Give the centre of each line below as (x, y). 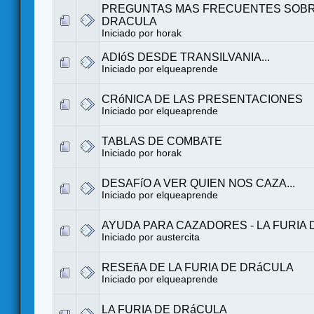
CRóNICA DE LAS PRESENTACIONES (202, 99)
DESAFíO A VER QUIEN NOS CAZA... (198, 183)
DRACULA (129, 21)
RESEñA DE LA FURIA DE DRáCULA (198, 267)
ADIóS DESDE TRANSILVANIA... (186, 57)
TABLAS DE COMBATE (162, 141)
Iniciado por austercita (151, 237)
